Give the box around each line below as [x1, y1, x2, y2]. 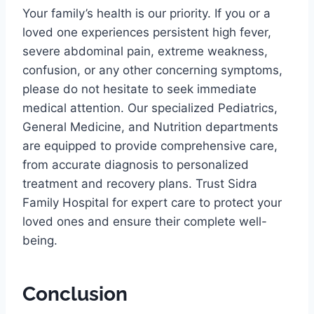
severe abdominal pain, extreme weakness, [22, 44, 268, 59]
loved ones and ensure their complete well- [22, 214, 267, 229]
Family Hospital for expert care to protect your [22, 196, 282, 210]
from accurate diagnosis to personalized [22, 158, 249, 172]
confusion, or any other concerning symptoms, [22, 63, 282, 78]
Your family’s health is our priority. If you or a [22, 6, 271, 21]
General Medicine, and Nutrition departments [22, 120, 278, 135]
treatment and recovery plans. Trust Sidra [22, 177, 257, 191]
